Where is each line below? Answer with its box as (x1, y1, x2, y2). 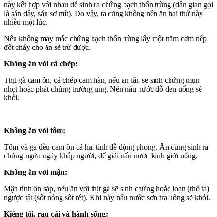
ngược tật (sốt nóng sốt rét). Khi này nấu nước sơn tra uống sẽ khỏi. (4, 193, 210, 201)
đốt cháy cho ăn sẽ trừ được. (4, 43, 91, 51)
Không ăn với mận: (4, 168, 67, 176)
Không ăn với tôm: (4, 126, 65, 135)
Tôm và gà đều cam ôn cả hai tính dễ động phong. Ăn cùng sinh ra (4, 142, 208, 151)
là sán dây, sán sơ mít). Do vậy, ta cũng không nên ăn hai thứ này (4, 9, 203, 17)
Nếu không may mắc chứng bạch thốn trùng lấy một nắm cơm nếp (4, 34, 207, 43)
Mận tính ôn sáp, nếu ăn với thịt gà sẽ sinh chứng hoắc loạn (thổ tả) (4, 184, 209, 193)
